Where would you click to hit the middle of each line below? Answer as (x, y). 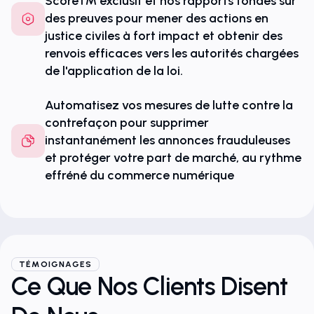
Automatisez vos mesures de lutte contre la (169, 105)
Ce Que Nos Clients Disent (149, 286)
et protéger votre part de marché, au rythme (173, 158)
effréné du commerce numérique (139, 175)
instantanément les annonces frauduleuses (168, 140)
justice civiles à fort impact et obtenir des (164, 36)
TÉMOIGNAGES (56, 264)
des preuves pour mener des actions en (157, 18)
